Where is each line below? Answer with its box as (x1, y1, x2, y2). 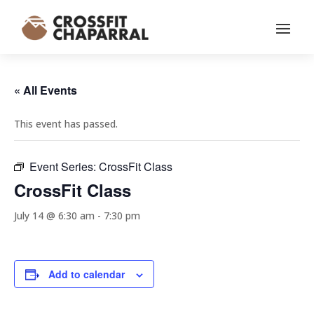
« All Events (14, 82, 77, 99)
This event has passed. (14, 117, 118, 131)
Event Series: (29, 158, 99, 175)
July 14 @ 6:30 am (14, 209, 95, 223)
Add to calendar (48, 267, 125, 282)
